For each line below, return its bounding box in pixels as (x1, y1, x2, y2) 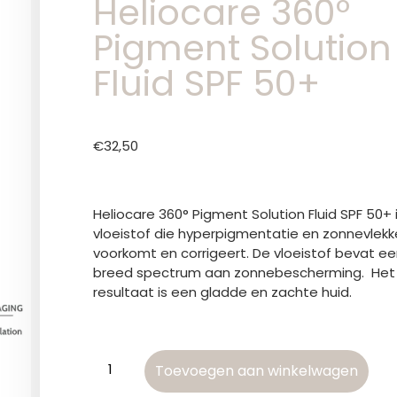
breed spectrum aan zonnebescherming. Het (93, 262, 395, 282)
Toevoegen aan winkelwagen (155, 361, 359, 382)
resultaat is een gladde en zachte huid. (93, 282, 352, 301)
